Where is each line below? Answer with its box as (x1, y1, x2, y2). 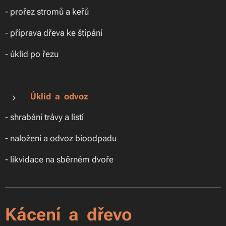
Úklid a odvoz (30, 91, 88, 101)
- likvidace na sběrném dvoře (5, 154, 114, 164)
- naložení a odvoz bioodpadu (5, 133, 117, 143)
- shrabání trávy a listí (5, 112, 84, 122)
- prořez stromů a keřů (5, 7, 89, 17)
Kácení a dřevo (5, 204, 132, 224)
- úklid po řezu (5, 49, 59, 59)
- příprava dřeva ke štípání (5, 28, 102, 38)
